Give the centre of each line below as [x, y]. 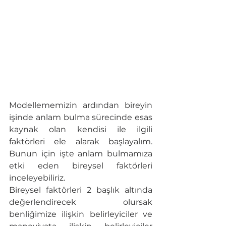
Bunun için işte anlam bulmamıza [81, 154]
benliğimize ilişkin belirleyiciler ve [81, 214]
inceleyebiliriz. [37, 178]
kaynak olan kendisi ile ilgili [81, 130]
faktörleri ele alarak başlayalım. [81, 142]
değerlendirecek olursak [81, 202]
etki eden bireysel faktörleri [81, 166]
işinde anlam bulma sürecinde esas [81, 118]
